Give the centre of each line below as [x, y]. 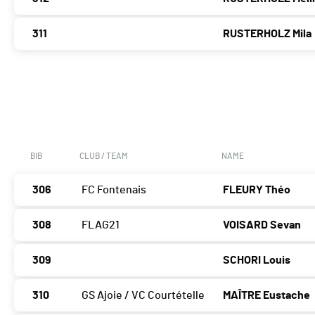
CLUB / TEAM [104, 156]
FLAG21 [101, 225]
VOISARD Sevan [262, 225]
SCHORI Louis [257, 261]
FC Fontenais [114, 190]
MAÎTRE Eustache [267, 296]
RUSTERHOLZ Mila [268, 34]
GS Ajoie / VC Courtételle [143, 296]
